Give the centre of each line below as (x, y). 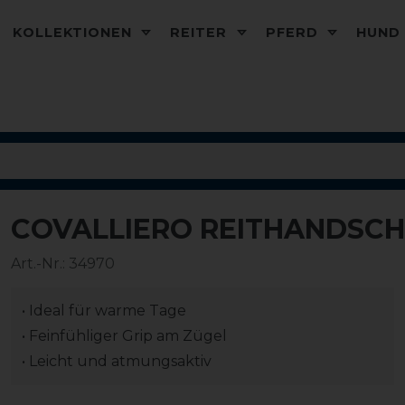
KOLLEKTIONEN (75, 33)
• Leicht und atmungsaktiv (117, 361)
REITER (201, 33)
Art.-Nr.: (40, 264)
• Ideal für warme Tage (104, 311)
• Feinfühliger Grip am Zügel (124, 336)
